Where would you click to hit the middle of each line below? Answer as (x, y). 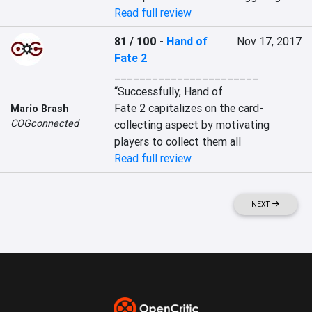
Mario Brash (40, 109)
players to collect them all (178, 141)
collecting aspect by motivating (192, 125)
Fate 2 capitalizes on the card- (189, 108)
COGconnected (45, 123)
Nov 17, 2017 (269, 41)
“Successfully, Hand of (169, 91)
